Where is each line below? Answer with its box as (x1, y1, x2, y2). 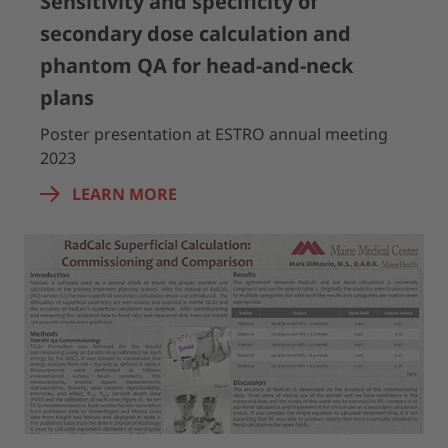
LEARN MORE (72, 183, 177, 205)
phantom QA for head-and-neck (40, 52, 353, 79)
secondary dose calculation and (40, 20, 351, 47)
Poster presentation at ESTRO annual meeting (40, 123, 388, 145)
